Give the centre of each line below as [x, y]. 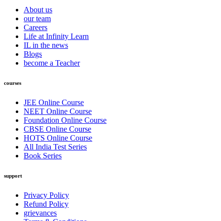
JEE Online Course [54, 102]
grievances [40, 213]
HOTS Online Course [58, 138]
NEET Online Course [58, 111]
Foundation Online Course [65, 120]
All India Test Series [55, 147]
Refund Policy [46, 204]
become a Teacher [52, 63]
